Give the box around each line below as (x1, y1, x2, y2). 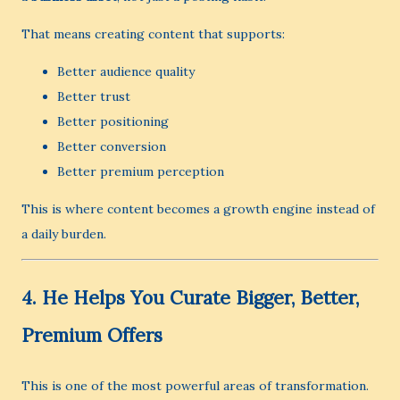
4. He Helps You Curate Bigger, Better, (21, 286, 359, 310)
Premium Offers (21, 323, 162, 347)
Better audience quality (57, 63, 195, 79)
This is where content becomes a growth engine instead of (21, 201, 375, 217)
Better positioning (57, 113, 169, 129)
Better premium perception (57, 163, 224, 179)
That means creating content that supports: (21, 26, 285, 42)
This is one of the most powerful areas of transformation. (21, 378, 369, 394)
